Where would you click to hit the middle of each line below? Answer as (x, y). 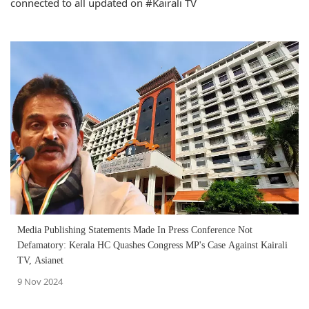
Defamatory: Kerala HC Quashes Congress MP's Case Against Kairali (152, 246)
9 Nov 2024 (40, 282)
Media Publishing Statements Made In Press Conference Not (135, 230)
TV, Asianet (40, 261)
